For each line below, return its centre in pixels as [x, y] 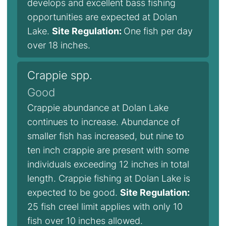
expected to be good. [74, 192]
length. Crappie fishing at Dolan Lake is [109, 178]
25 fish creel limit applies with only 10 [105, 207]
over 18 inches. [59, 45]
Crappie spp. [60, 75]
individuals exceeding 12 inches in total [108, 164]
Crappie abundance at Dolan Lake [98, 108]
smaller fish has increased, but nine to [106, 136]
